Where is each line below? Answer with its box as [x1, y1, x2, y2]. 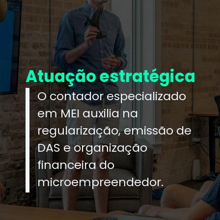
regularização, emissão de [37, 122, 192, 138]
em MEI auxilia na [37, 105, 138, 121]
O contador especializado [37, 87, 187, 104]
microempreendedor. [37, 173, 164, 190]
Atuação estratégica [26, 65, 196, 88]
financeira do [37, 156, 115, 173]
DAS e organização [37, 139, 148, 156]
